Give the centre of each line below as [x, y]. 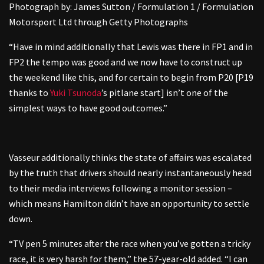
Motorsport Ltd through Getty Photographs [98, 22]
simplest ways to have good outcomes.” [88, 108]
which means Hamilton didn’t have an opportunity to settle [129, 203]
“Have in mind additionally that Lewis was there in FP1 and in [131, 46]
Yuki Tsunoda [76, 92]
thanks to [29, 92]
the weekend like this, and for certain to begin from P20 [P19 [131, 77]
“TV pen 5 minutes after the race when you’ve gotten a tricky [130, 243]
